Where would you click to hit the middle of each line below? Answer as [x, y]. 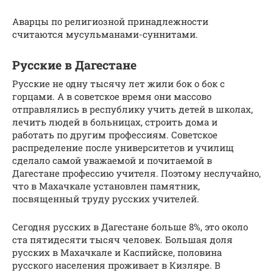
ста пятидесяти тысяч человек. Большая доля [122, 240]
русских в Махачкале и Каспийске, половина [117, 253]
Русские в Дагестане [74, 65]
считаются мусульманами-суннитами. [105, 34]
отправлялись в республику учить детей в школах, [133, 109]
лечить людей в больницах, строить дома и [115, 122]
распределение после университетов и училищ [123, 148]
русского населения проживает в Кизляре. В [116, 265]
